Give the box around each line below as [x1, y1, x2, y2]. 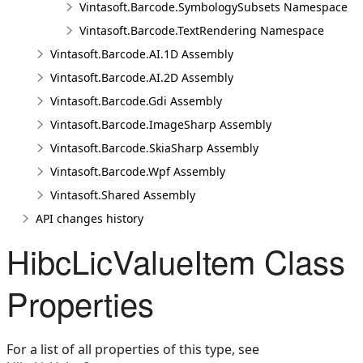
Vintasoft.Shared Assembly [50, 187, 195, 203]
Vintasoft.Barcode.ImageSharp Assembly [50, 117, 271, 132]
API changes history [36, 211, 143, 226]
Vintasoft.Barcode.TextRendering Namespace [79, 23, 324, 38]
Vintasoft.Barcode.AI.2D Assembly [50, 70, 233, 85]
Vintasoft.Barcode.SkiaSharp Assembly [50, 140, 258, 156]
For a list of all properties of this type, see [6, 340, 259, 358]
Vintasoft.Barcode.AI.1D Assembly [50, 46, 233, 62]
